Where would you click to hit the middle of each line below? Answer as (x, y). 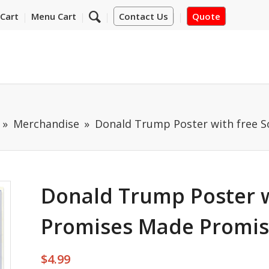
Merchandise (46, 124)
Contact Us (143, 16)
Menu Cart (53, 16)
